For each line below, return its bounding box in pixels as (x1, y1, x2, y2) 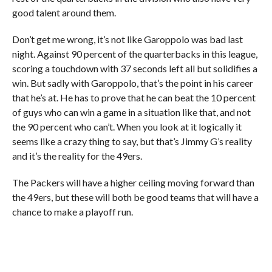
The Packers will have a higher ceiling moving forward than (12, 177, 254, 188)
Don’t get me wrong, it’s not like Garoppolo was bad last (12, 33, 243, 45)
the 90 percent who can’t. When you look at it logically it (12, 121, 242, 132)
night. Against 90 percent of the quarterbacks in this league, (12, 48, 257, 59)
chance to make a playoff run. (12, 206, 133, 217)
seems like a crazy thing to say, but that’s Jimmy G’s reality (12, 135, 252, 147)
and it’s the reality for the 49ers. (12, 150, 142, 161)
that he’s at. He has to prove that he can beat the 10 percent (12, 92, 256, 103)
